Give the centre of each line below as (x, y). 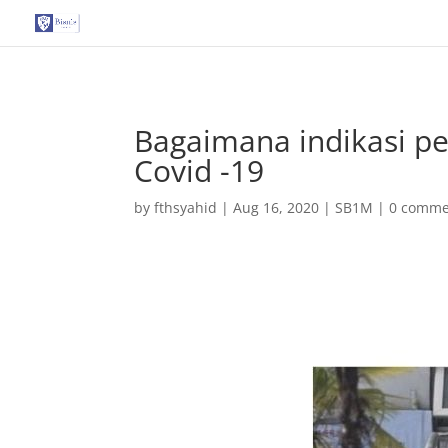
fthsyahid (186, 207)
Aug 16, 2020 (276, 207)
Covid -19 (199, 170)
